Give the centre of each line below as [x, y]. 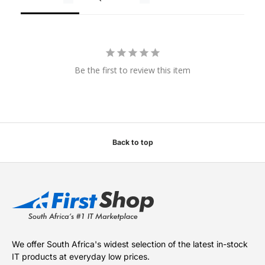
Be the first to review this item [132, 70]
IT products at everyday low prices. [81, 257]
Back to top [132, 142]
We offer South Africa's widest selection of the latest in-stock [130, 244]
